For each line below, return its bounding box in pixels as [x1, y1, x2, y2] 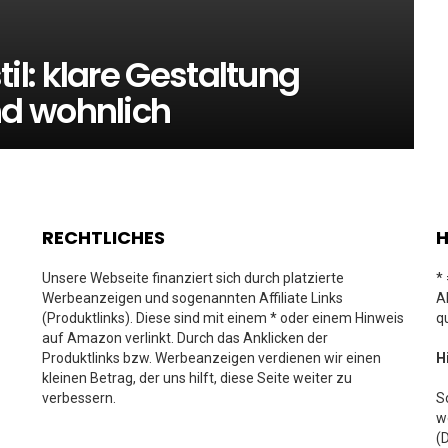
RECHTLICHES [42, 225, 165, 250]
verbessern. [42, 390, 116, 406]
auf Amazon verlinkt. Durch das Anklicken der [42, 330, 328, 346]
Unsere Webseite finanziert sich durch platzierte [42, 270, 344, 286]
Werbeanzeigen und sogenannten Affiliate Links [42, 290, 343, 306]
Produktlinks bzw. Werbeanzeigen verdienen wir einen [42, 350, 381, 366]
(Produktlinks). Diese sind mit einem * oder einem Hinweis [42, 310, 404, 326]
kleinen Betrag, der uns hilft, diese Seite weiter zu [42, 370, 352, 386]
